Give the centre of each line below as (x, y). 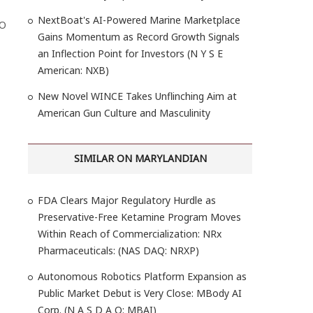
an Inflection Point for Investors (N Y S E (130, 53)
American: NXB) (73, 70)
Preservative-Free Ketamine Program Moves (139, 217)
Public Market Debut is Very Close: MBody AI (140, 293)
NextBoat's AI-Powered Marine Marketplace (139, 20)
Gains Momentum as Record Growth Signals (139, 37)
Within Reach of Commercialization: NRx (130, 234)
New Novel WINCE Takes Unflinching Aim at (137, 96)
